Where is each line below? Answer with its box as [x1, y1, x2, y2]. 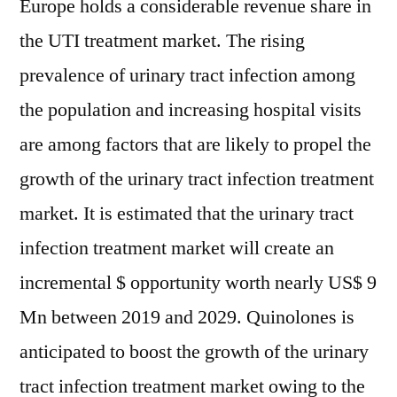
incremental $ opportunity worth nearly [19, 270, 328, 295]
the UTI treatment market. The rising [19, 28, 305, 53]
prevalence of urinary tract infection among [19, 63, 355, 88]
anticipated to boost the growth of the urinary [19, 339, 369, 364]
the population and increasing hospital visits [19, 97, 362, 122]
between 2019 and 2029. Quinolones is [47, 305, 354, 330]
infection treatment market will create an [19, 236, 334, 261]
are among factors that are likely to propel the [19, 132, 371, 157]
